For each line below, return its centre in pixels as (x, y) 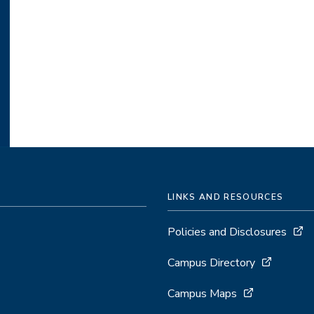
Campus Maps (202, 294)
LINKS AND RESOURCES (226, 197)
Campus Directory (211, 263)
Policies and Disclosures (227, 232)
